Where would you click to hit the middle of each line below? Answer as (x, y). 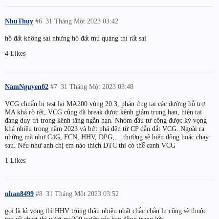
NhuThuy (19, 21)
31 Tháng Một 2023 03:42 (82, 21)
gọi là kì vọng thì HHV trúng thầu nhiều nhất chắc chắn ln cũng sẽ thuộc (106, 211)
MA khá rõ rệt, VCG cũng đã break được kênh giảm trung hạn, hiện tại (103, 112)
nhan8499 (19, 194)
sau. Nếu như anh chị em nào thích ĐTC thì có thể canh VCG (90, 145)
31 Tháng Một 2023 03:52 (83, 194)
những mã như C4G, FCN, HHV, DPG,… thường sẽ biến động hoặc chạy (107, 137)
